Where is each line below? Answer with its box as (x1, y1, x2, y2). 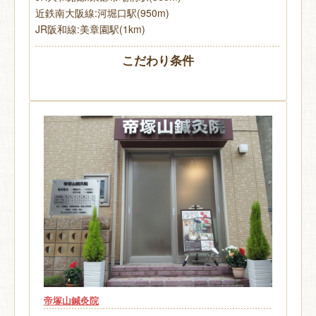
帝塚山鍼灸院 (44, 293, 99, 307)
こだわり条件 (122, 51, 194, 68)
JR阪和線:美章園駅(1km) (35, 21, 145, 36)
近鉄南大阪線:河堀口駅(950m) (35, 5, 169, 20)
